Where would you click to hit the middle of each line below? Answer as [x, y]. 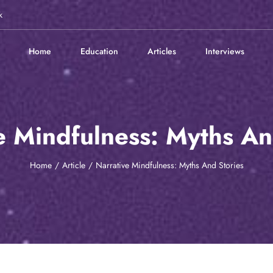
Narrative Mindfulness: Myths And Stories [169, 165]
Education [99, 51]
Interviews [225, 51]
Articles [162, 51]
